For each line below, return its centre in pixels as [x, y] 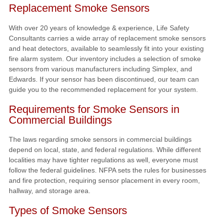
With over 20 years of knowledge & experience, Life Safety [99, 28]
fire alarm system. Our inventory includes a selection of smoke [105, 59]
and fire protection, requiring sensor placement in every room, [104, 181]
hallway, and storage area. [49, 191]
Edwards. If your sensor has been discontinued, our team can [104, 79]
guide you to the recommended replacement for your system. [103, 90]
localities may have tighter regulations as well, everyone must [103, 160]
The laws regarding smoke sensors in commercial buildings [100, 140]
